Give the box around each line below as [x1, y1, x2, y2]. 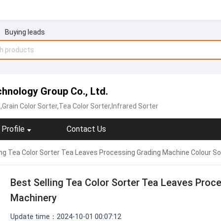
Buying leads [4, 28, 45, 36]
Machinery [10, 192, 57, 204]
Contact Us [67, 124, 106, 134]
